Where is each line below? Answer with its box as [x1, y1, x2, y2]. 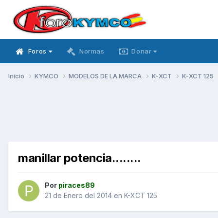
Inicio [8, 72, 26, 80]
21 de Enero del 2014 [45, 191, 112, 200]
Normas [79, 47, 105, 55]
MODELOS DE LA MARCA [69, 72, 143, 80]
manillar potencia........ [18, 150, 141, 165]
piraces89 [58, 181, 95, 190]
